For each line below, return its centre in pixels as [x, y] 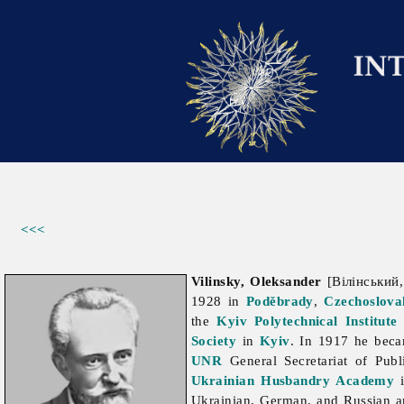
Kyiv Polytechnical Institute [307, 321]
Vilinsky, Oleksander [257, 281]
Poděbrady [280, 301]
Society [214, 341]
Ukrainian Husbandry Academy [293, 381]
